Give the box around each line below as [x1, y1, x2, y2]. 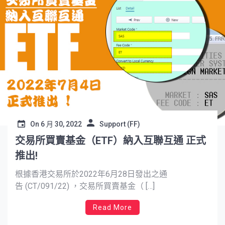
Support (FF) [99, 120, 140, 129]
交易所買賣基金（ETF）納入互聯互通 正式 [15, 135, 206, 147]
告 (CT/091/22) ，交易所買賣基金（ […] [15, 181, 155, 191]
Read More [93, 203, 132, 212]
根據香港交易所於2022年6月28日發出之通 [15, 169, 167, 179]
